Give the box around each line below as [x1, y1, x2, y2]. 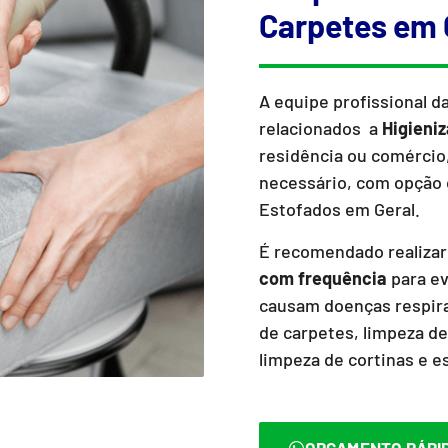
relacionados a [259, 117, 383, 140]
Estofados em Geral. [259, 198, 421, 221]
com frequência [259, 266, 388, 289]
